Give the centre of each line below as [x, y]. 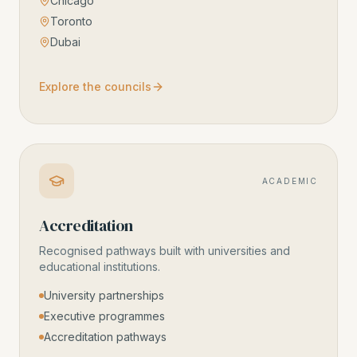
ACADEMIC [290, 180]
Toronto [71, 21]
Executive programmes [104, 316]
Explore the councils [95, 86]
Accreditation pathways [105, 337]
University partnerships [104, 295]
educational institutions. [100, 267]
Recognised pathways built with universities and [165, 251]
